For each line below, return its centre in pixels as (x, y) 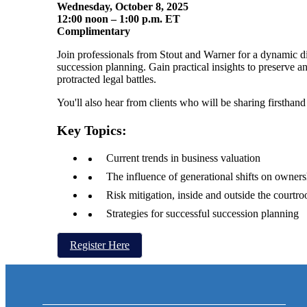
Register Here (100, 245)
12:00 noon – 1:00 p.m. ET (119, 19)
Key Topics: (92, 130)
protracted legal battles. (107, 79)
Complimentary (94, 31)
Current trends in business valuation (183, 158)
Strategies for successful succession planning (202, 213)
